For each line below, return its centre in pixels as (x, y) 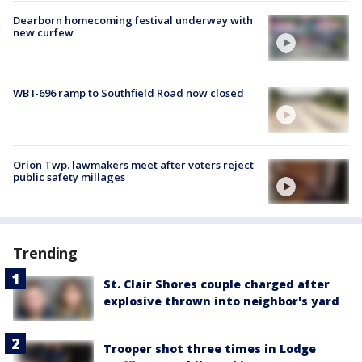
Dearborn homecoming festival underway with (133, 21)
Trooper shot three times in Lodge (210, 349)
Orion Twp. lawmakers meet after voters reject (133, 164)
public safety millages (69, 177)
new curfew (43, 33)
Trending (46, 253)
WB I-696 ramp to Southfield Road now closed (128, 93)
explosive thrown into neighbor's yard (221, 301)
